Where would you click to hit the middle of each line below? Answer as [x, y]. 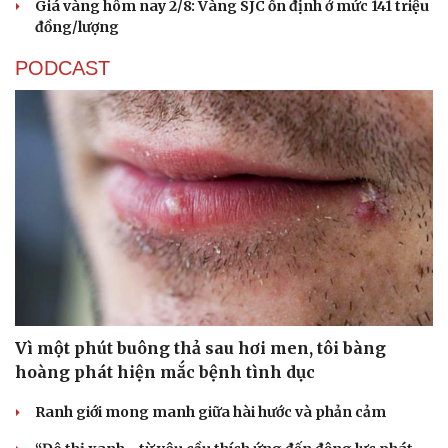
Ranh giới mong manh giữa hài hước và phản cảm [210, 411]
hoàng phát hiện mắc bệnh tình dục [165, 371]
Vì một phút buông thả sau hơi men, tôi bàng [200, 347]
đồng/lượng [77, 27]
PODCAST [62, 68]
